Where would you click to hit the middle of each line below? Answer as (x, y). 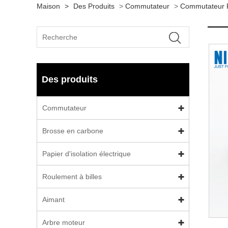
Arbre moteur (64, 222)
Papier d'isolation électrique (87, 154)
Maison (48, 6)
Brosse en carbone (73, 131)
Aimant (53, 199)
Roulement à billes (72, 177)
